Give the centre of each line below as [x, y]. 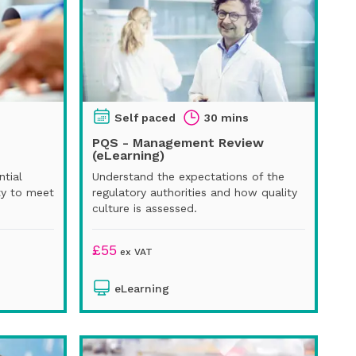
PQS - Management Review [178, 142]
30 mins [226, 117]
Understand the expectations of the [188, 176]
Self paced [145, 117]
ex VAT [135, 252]
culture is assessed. [145, 208]
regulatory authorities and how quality [195, 192]
